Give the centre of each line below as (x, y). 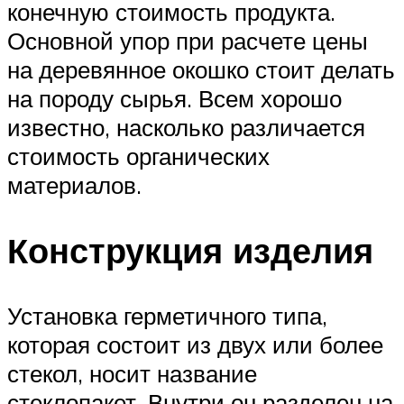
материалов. (74, 185)
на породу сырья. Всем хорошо (174, 99)
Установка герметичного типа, (167, 315)
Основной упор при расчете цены (188, 41)
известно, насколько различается (186, 128)
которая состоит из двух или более (195, 344)
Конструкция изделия (190, 251)
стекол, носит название (132, 373)
